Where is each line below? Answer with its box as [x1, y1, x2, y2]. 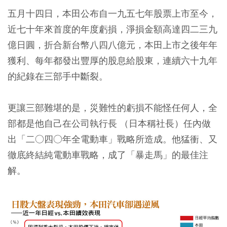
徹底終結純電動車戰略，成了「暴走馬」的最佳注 [8, 149, 208, 161]
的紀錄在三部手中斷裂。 [8, 70, 108, 82]
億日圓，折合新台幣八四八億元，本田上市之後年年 [8, 39, 217, 51]
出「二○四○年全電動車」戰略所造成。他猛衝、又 [8, 133, 217, 145]
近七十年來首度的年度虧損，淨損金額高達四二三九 [8, 23, 217, 35]
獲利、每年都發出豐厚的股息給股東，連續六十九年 [8, 55, 217, 66]
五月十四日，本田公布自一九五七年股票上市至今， [8, 8, 217, 19]
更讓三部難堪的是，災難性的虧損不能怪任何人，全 [8, 102, 217, 113]
